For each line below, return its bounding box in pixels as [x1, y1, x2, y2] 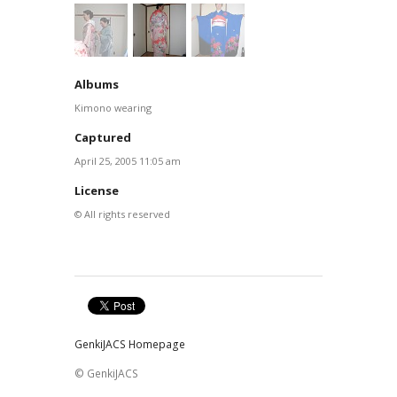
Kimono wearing [74, 101, 152, 115]
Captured [74, 129, 131, 146]
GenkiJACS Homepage [74, 336, 185, 352]
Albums [74, 76, 119, 93]
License [74, 183, 119, 199]
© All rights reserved [74, 207, 170, 222]
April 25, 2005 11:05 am [74, 154, 181, 168]
